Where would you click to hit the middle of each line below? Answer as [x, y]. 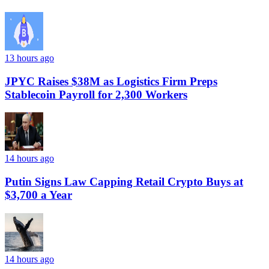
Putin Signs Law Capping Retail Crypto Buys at [124, 182]
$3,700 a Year [38, 195]
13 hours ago [29, 58]
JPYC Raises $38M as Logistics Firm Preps [111, 81]
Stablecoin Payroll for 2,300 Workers [96, 94]
